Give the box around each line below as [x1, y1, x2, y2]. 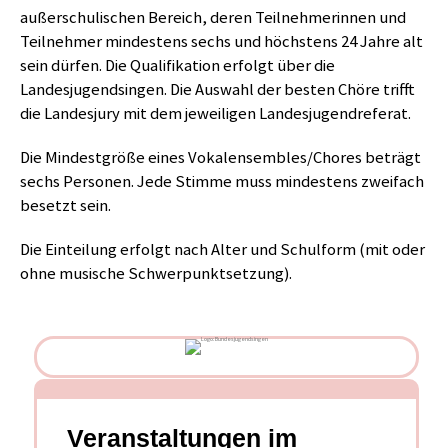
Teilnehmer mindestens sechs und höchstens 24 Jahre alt [20, 30, 423, 52]
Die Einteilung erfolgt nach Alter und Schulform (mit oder [20, 238, 425, 260]
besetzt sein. [20, 194, 111, 216]
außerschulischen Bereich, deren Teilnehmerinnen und [20, 6, 406, 28]
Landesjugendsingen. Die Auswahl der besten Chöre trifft [20, 78, 415, 100]
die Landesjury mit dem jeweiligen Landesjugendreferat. [20, 102, 411, 124]
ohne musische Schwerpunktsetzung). [20, 262, 292, 284]
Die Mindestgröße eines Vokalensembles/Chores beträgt [20, 146, 421, 168]
